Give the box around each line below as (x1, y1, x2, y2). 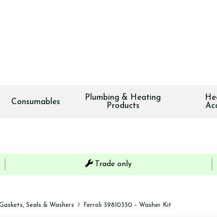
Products (106, 102, 139, 110)
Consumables (11, 97, 60, 106)
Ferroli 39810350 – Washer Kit (83, 202, 171, 208)
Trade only (95, 160, 132, 168)
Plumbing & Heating (85, 93, 161, 102)
